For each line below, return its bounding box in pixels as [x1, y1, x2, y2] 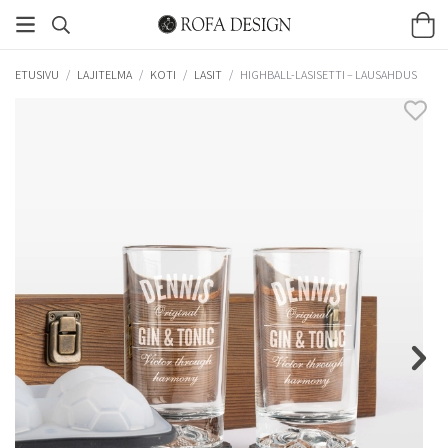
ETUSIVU [15, 66, 59, 82]
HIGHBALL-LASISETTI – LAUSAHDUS [240, 66, 417, 82]
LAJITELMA [77, 66, 132, 82]
